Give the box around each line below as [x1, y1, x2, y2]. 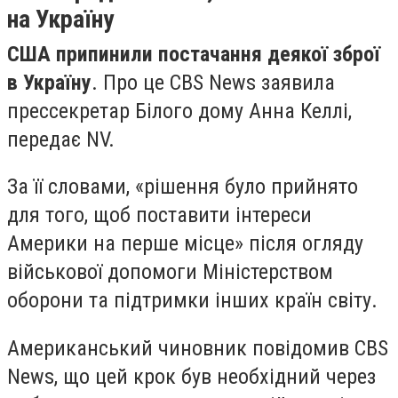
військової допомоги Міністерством [7, 259, 333, 285]
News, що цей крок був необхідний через [7, 363, 376, 389]
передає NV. [7, 126, 115, 152]
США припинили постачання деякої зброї [7, 41, 380, 67]
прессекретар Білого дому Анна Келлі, [7, 98, 352, 123]
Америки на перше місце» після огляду [7, 231, 363, 257]
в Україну [7, 69, 92, 95]
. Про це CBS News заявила [92, 69, 335, 95]
